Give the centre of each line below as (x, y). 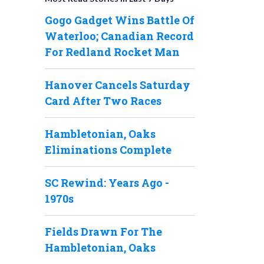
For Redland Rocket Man (112, 52)
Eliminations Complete (108, 150)
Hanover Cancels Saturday (118, 85)
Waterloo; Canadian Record (119, 36)
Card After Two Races (103, 101)
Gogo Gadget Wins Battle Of (120, 20)
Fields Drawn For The (103, 232)
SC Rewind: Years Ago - (107, 183)
